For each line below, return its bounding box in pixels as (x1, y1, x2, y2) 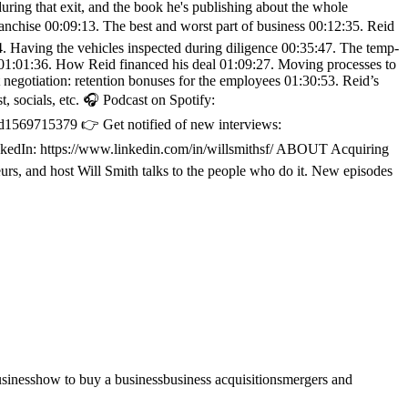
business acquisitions (163, 372, 282, 388)
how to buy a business (36, 372, 163, 388)
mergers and (282, 372, 352, 388)
